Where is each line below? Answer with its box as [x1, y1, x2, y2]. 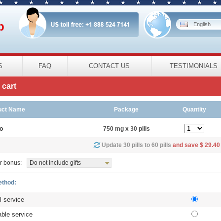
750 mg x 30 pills [103, 125, 150, 132]
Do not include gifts [29, 159, 81, 166]
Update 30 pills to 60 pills [102, 142, 173, 148]
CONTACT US [89, 62, 130, 70]
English [193, 21, 211, 27]
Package [114, 106, 139, 113]
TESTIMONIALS [170, 62, 218, 70]
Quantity [182, 106, 206, 113]
